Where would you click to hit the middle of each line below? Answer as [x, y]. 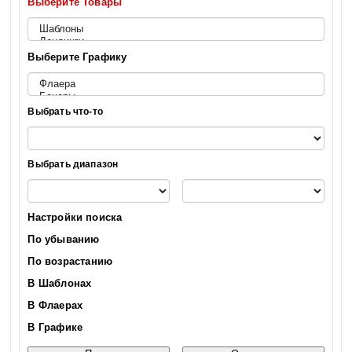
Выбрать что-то [65, 111]
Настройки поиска [75, 217]
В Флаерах [55, 305]
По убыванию [64, 239]
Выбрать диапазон [73, 164]
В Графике [55, 327]
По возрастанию [70, 261]
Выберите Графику [77, 57]
